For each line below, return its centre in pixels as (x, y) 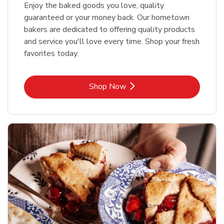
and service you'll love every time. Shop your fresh (112, 42)
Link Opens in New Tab (152, 86)
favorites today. (51, 54)
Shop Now (107, 87)
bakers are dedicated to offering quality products (109, 30)
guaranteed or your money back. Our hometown (107, 18)
